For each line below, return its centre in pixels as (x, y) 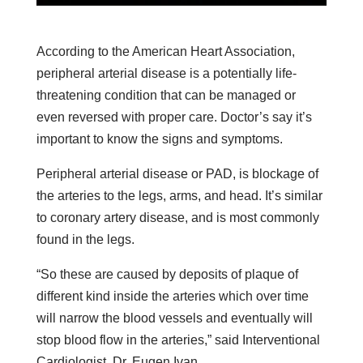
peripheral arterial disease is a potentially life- (166, 73)
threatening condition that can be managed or (166, 95)
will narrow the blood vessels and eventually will (174, 318)
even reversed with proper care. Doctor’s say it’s (174, 117)
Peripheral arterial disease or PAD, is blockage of (177, 173)
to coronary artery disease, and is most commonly (177, 217)
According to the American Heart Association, (165, 51)
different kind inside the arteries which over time (172, 296)
